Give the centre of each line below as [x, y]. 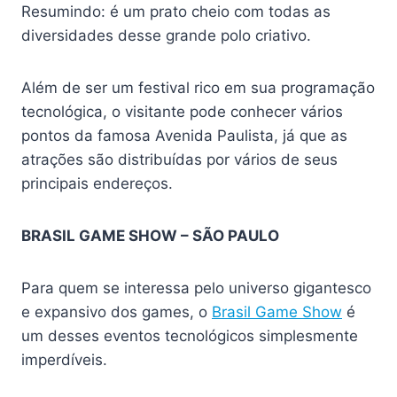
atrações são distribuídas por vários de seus [179, 160]
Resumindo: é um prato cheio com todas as [176, 12]
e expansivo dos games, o [117, 312]
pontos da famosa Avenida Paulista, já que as [184, 136]
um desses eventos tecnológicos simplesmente [190, 336]
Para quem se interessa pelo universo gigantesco [196, 288]
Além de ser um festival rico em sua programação [198, 88]
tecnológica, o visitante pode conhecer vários [182, 112]
